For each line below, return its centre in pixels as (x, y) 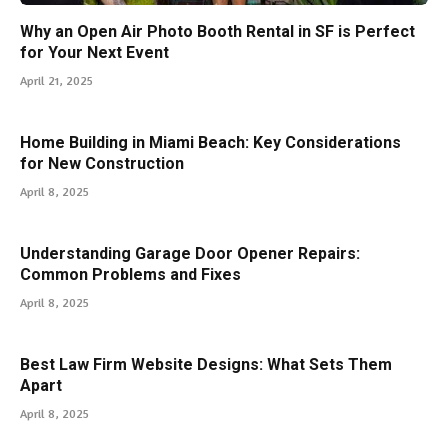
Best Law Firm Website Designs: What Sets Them (206, 364)
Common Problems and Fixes (132, 274)
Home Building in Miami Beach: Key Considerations (210, 142)
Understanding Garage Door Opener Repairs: (190, 253)
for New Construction (102, 163)
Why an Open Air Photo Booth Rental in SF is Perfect (217, 31)
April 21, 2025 (56, 80)
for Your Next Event (94, 52)
